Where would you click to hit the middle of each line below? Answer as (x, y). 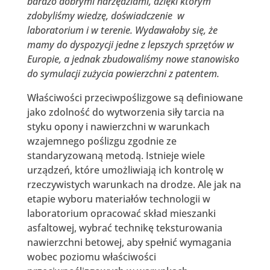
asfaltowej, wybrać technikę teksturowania (124, 228)
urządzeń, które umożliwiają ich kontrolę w (125, 170)
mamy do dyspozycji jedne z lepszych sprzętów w (130, 44)
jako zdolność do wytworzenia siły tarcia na (125, 112)
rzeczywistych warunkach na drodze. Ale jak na (134, 184)
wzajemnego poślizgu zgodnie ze (102, 141)
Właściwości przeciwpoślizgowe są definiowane (135, 97)
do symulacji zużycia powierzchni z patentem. (123, 73)
